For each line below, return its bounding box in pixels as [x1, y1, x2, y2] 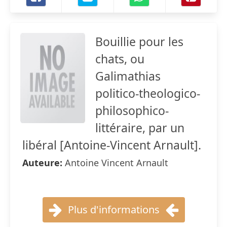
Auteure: [22, 157, 65, 169]
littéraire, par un [95, 120, 184, 136]
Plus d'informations [67, 203, 160, 216]
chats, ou [95, 51, 144, 67]
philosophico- [95, 102, 169, 119]
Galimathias [95, 68, 161, 84]
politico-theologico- [95, 85, 200, 101]
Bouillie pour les [95, 33, 183, 50]
